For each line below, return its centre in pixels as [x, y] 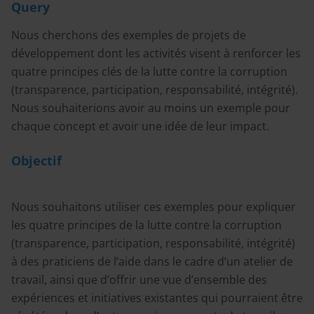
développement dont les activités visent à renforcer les [156, 53]
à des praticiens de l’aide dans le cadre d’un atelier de [152, 261]
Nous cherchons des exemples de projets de [129, 35]
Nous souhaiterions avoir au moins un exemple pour [151, 108]
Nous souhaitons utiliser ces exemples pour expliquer [153, 207]
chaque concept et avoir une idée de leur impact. [140, 126]
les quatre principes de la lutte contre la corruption [146, 225]
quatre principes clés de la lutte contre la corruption [149, 71]
